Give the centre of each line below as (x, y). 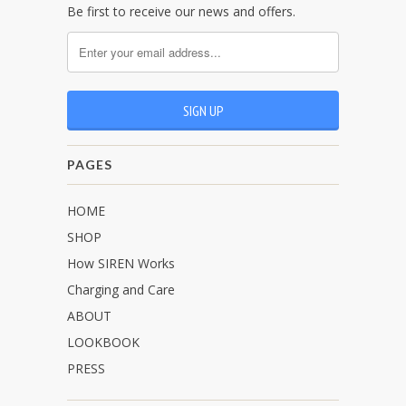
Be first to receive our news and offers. (181, 11)
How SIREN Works (121, 263)
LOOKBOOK (103, 342)
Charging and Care (121, 289)
